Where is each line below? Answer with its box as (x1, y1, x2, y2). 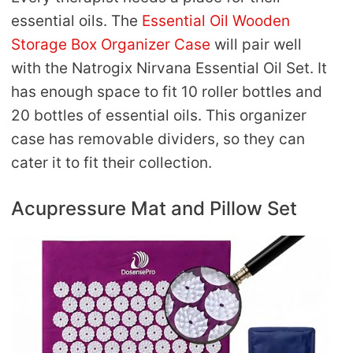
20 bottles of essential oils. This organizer (11, 106, 307, 125)
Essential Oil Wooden (142, 12, 290, 31)
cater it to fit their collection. (11, 154, 212, 173)
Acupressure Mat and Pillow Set (11, 196, 297, 220)
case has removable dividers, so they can (11, 130, 305, 149)
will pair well (210, 35, 302, 54)
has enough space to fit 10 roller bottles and (11, 83, 322, 102)
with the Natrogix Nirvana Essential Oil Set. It (11, 59, 327, 78)
